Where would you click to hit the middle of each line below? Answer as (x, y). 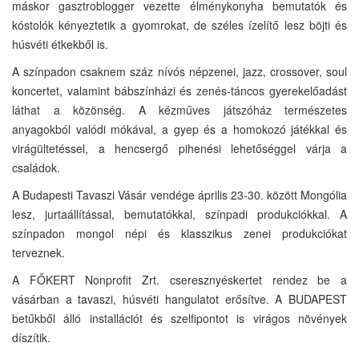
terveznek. (38, 252)
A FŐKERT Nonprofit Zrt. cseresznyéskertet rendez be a (179, 279)
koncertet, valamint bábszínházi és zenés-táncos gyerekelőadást (179, 90)
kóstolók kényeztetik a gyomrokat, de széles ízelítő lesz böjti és (179, 24)
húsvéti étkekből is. (60, 44)
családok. (36, 167)
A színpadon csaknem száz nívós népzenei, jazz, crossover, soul (179, 71)
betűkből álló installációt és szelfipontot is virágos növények (179, 318)
